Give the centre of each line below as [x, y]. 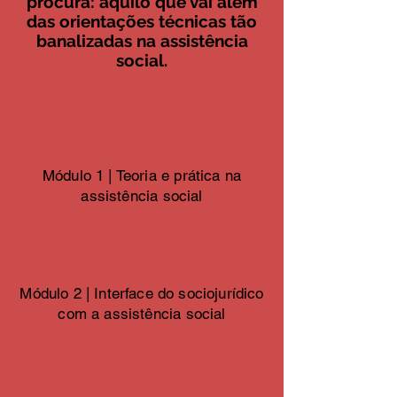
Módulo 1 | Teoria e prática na [142, 175]
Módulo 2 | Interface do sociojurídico [142, 293]
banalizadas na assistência [142, 41]
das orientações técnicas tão [142, 21]
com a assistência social [142, 314]
